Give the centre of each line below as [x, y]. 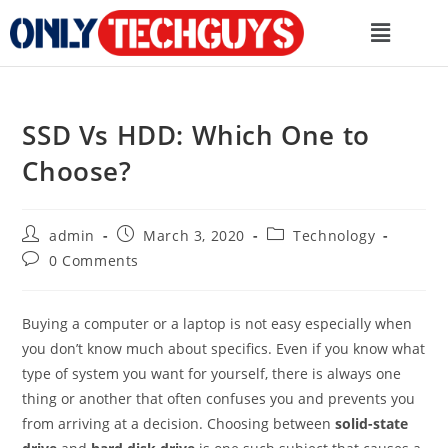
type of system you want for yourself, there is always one [212, 373]
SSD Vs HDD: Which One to [196, 134]
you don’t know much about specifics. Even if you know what [224, 348]
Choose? [77, 170]
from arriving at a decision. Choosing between [179, 423]
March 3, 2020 [194, 235]
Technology [334, 235]
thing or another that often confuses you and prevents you [219, 398]
